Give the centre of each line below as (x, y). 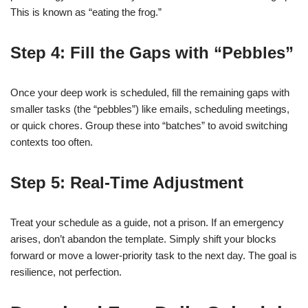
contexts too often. (52, 142)
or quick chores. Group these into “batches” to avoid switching (149, 125)
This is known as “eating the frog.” (86, 12)
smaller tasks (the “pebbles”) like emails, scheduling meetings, (150, 109)
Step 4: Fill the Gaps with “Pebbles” (152, 53)
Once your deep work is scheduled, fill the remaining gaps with (150, 92)
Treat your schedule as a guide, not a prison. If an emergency (147, 222)
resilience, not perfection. (66, 272)
